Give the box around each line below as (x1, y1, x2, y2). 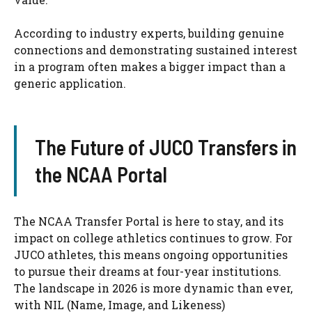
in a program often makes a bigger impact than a (14, 58, 286, 74)
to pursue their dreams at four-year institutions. (14, 263, 281, 279)
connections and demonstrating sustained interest (14, 42, 297, 57)
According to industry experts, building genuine (14, 25, 284, 40)
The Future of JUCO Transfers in (34, 134, 297, 159)
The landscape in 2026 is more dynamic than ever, (14, 280, 292, 295)
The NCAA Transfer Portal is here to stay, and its (14, 213, 283, 228)
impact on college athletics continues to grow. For (14, 230, 292, 245)
